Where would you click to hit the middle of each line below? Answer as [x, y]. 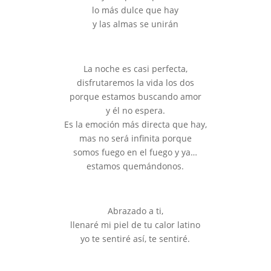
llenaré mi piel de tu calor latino [135, 225]
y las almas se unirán [135, 24]
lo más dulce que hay [135, 10]
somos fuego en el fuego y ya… [135, 152]
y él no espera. [135, 110]
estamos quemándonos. [135, 166]
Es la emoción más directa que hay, [135, 124]
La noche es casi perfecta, [135, 69]
